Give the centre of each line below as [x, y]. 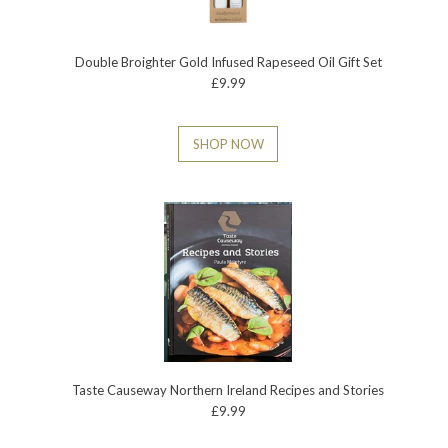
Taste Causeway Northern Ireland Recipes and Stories [228, 389]
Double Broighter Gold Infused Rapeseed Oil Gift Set [228, 61]
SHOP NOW [228, 143]
